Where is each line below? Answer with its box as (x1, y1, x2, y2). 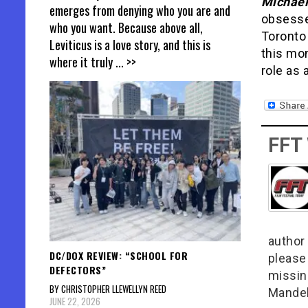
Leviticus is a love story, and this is (49, 36, 210, 54)
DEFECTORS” (49, 262, 106, 277)
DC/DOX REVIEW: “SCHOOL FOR (49, 247, 188, 263)
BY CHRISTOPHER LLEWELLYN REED (49, 281, 166, 296)
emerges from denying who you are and (49, 1, 230, 20)
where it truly (49, 53, 115, 71)
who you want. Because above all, (49, 19, 203, 37)
